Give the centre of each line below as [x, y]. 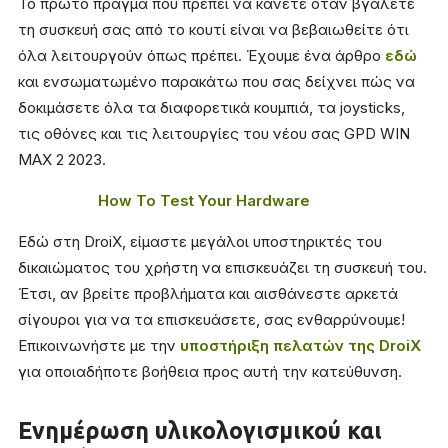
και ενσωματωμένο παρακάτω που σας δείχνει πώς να [216, 81]
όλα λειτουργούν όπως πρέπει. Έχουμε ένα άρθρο [201, 55]
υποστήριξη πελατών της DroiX [300, 345]
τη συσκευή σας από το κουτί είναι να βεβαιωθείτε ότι [213, 29]
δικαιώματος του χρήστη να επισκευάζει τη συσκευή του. [222, 267]
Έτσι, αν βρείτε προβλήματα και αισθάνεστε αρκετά [208, 293]
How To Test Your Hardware [204, 200]
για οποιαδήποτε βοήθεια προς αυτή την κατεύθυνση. [210, 371]
